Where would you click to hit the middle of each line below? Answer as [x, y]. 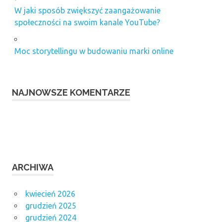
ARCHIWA [33, 167]
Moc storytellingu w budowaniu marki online [94, 51]
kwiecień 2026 [50, 194]
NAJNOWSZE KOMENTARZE [71, 92]
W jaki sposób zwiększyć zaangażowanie [87, 10]
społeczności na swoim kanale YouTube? [87, 22]
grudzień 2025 [51, 205]
